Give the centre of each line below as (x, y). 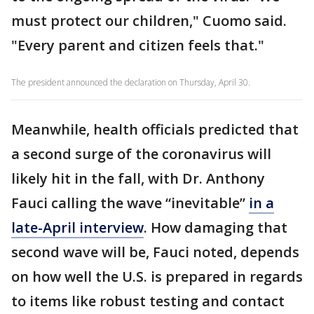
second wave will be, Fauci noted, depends (155, 252)
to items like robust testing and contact (148, 301)
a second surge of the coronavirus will (141, 154)
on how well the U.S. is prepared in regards (157, 277)
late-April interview (77, 227)
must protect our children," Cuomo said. (149, 21)
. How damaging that (216, 227)
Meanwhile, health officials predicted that (155, 129)
